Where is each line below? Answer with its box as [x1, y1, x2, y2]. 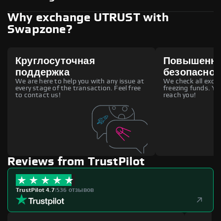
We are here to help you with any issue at [15, 77, 145, 85]
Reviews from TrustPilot [7, 155, 145, 168]
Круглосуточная [15, 56, 95, 66]
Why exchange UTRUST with [7, 11, 169, 24]
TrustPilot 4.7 [16, 186, 55, 193]
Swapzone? [7, 23, 73, 36]
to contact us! [15, 91, 61, 99]
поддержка [15, 67, 70, 77]
